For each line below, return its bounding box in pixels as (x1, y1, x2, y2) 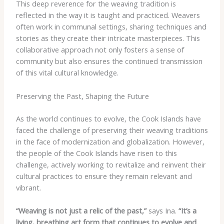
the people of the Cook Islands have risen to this (15, 147, 177, 158)
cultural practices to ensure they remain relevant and (15, 170, 192, 181)
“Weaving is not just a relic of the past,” (15, 205, 146, 216)
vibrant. (15, 182, 41, 192)
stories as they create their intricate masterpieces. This (15, 33, 200, 43)
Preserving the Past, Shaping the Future (15, 90, 149, 101)
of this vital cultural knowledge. (15, 67, 118, 78)
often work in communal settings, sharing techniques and (15, 21, 206, 32)
